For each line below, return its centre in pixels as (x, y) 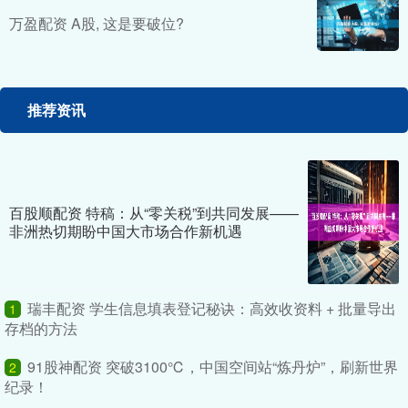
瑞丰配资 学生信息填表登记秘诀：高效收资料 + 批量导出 (212, 309)
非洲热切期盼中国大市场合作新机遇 (126, 231)
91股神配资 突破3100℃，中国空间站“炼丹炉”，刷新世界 (213, 367)
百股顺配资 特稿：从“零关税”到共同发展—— (154, 213)
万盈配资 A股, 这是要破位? (97, 24)
